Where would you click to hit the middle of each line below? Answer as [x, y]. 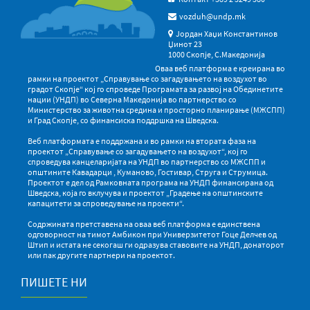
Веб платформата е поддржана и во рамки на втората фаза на [142, 140]
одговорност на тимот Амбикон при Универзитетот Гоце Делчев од [152, 234]
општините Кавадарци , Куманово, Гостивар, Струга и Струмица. [148, 172]
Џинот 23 [185, 44]
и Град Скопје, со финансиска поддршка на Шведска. [123, 120]
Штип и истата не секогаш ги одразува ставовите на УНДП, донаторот [156, 244]
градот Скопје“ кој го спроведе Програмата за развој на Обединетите [155, 89]
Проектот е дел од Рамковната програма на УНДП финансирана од [151, 182]
